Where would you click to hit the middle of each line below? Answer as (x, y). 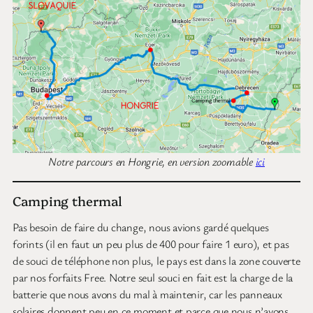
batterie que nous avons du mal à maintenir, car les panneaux (147, 294)
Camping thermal (67, 200)
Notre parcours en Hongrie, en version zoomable (152, 162)
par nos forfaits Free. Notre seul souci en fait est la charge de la (153, 277)
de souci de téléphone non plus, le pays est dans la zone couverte (156, 260)
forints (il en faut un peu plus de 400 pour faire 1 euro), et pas (151, 243)
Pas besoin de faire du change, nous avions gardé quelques (141, 227)
